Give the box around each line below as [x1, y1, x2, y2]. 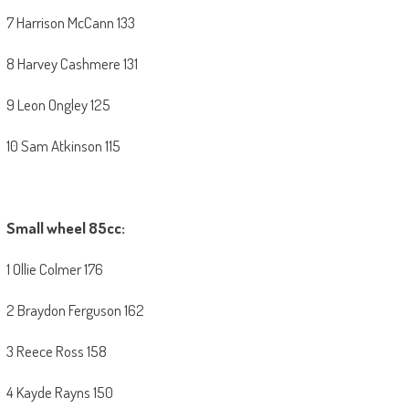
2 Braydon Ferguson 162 [5, 300, 144, 320]
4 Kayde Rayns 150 [5, 383, 113, 403]
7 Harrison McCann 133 [5, 13, 135, 33]
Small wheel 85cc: [5, 218, 125, 238]
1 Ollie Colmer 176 [5, 259, 103, 279]
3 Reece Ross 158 [5, 341, 107, 362]
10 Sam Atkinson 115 [5, 136, 121, 156]
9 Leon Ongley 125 [5, 95, 110, 115]
